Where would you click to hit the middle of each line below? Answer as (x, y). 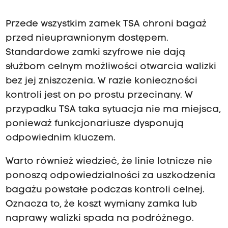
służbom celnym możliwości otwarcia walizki (111, 67)
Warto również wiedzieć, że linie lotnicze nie (109, 161)
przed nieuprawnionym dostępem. (87, 38)
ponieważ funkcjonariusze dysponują (94, 124)
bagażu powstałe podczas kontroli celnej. (105, 190)
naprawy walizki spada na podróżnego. (99, 218)
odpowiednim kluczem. (60, 138)
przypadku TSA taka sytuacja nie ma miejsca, (113, 109)
